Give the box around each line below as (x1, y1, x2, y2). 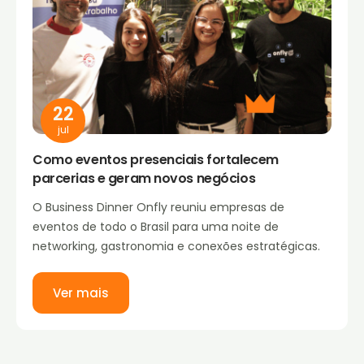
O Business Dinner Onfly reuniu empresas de (32, 198, 284, 215)
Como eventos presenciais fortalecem (32, 149, 279, 169)
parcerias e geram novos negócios (32, 168, 256, 188)
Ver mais (53, 284, 109, 301)
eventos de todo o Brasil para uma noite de (32, 218, 279, 235)
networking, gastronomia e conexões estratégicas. (32, 237, 320, 254)
